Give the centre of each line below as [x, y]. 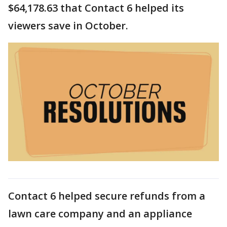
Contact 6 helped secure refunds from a [107, 196]
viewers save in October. [68, 25]
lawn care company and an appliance [100, 213]
